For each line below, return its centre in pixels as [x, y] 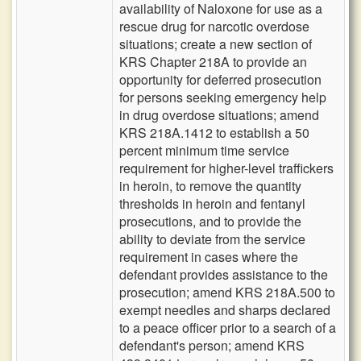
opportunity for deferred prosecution [220, 79]
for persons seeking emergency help [223, 97]
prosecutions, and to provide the [210, 221]
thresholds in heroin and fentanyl [212, 203]
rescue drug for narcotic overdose [214, 26]
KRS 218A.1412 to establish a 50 [214, 133]
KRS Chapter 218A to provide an [213, 62]
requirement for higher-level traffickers [226, 168]
